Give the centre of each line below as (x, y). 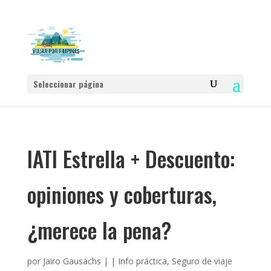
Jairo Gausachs (72, 261)
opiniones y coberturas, (122, 194)
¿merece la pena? (99, 230)
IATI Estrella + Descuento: (131, 158)
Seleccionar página (68, 84)
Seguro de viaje (202, 261)
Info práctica (142, 261)
